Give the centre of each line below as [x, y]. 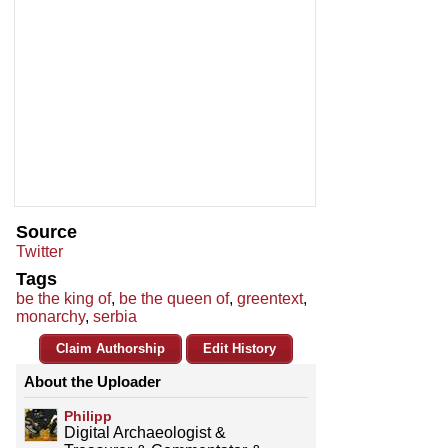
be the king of [63, 299]
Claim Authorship [110, 349]
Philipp [88, 416]
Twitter [39, 252]
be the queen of [174, 299]
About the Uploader [92, 382]
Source [46, 232]
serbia [115, 317]
